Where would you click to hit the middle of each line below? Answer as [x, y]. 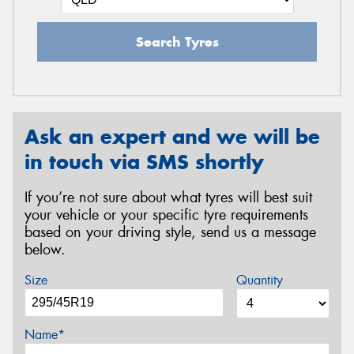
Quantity [259, 281]
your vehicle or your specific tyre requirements [166, 215]
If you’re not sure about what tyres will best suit [168, 197]
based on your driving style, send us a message [170, 232]
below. [45, 249]
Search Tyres [177, 41]
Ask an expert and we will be [172, 136]
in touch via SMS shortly [144, 162]
